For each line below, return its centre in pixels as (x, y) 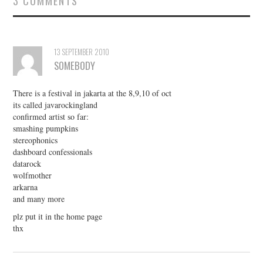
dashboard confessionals (53, 151)
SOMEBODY (75, 65)
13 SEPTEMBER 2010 (82, 52)
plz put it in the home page (58, 216)
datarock (27, 163)
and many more (39, 198)
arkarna (26, 187)
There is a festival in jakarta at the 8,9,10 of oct (92, 93)
